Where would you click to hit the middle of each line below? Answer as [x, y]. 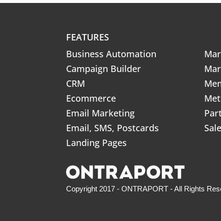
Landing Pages [97, 143]
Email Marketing [101, 113]
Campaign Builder [104, 69]
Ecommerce [91, 98]
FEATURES [88, 37]
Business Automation [111, 54]
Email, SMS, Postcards [113, 128]
